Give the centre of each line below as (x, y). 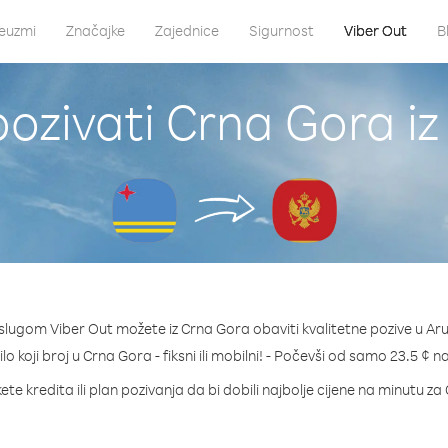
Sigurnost (281, 30)
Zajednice (186, 30)
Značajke (95, 30)
